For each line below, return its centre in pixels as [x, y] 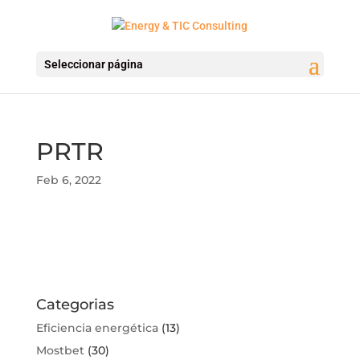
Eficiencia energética [97, 327]
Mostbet [60, 350]
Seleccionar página [93, 64]
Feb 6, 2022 [68, 180]
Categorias [75, 304]
